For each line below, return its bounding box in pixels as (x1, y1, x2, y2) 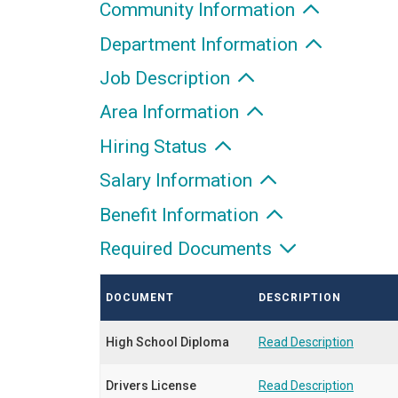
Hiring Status (99, 135, 211, 157)
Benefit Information (99, 203, 263, 226)
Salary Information (99, 170, 257, 192)
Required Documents (99, 238, 276, 260)
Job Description (99, 68, 235, 90)
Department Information (99, 33, 302, 55)
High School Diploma (106, 334, 229, 349)
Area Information (99, 101, 243, 123)
